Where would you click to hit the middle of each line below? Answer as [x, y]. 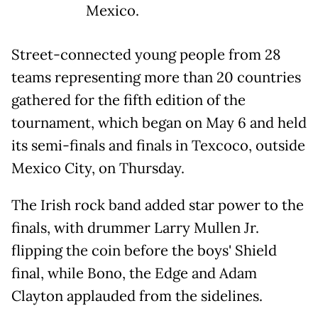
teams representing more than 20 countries [156, 78]
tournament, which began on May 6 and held [159, 123]
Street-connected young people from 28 [146, 55]
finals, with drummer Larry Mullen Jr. [135, 228]
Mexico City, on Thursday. [98, 169]
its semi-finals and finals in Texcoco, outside [158, 146]
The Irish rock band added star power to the [158, 205]
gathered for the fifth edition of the [128, 100]
